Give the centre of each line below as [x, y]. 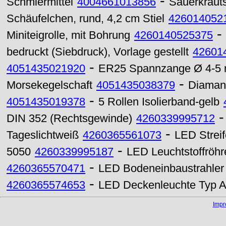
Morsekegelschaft [49, 85]
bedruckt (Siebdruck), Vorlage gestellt [98, 52]
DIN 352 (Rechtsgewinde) [69, 119]
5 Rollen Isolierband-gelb [159, 102]
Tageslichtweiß [43, 135]
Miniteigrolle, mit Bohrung [68, 35]
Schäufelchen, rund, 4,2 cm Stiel [86, 19]
